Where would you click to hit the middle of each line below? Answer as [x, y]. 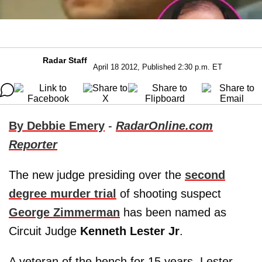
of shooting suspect [169, 193]
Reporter [33, 144]
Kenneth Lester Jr [130, 231]
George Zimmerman [64, 212]
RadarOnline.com [164, 125]
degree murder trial [63, 193]
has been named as [173, 212]
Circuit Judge [44, 231]
